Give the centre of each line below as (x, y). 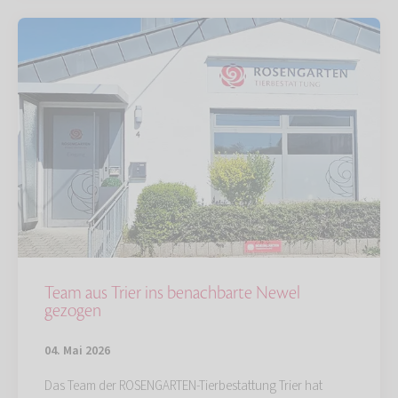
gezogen (73, 310)
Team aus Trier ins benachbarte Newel (172, 293)
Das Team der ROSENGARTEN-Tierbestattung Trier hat (183, 386)
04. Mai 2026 (77, 350)
